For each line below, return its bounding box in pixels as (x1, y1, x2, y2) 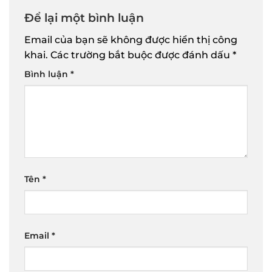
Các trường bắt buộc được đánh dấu (50, 49, 233, 61)
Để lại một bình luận (24, 10, 147, 25)
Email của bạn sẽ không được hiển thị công (24, 34, 237, 46)
